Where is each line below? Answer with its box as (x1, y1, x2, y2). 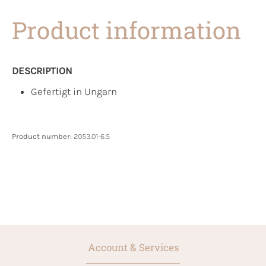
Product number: (12, 131, 74, 141)
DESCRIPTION (12, 64, 72, 77)
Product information (12, 14, 241, 46)
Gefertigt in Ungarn (31, 85, 117, 97)
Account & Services (87, 240, 179, 254)
